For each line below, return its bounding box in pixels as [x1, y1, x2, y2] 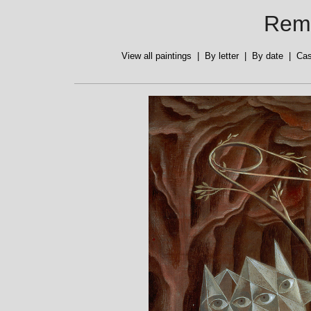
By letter [205, 51, 239, 62]
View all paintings [121, 51, 192, 62]
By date [252, 51, 283, 62]
